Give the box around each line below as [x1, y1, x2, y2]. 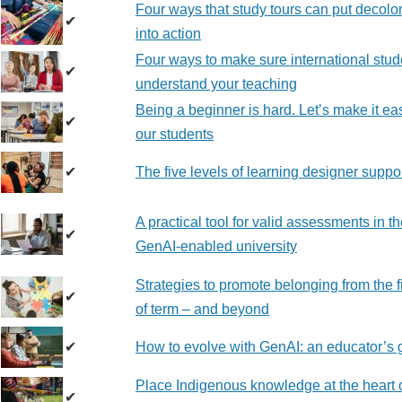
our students [135, 127, 214, 142]
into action [135, 26, 201, 41]
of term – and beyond [135, 301, 269, 317]
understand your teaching [135, 76, 297, 92]
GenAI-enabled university [135, 239, 297, 254]
